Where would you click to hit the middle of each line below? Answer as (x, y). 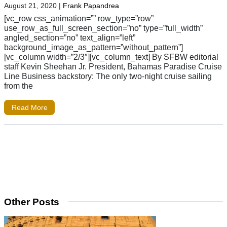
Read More (29, 108)
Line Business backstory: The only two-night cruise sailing (108, 76)
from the (18, 86)
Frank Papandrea (91, 6)
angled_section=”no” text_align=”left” (70, 38)
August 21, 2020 (30, 6)
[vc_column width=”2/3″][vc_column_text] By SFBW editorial (111, 57)
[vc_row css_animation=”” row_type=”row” (79, 18)
